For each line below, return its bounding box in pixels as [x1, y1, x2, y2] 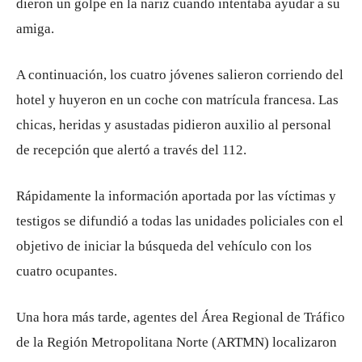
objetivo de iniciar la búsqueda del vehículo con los [16, 238, 312, 254]
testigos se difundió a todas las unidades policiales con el [16, 213, 343, 229]
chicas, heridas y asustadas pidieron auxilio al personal [16, 117, 331, 133]
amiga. [16, 21, 54, 36]
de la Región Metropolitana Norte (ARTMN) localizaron [16, 335, 337, 350]
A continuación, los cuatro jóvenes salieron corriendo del [16, 67, 343, 82]
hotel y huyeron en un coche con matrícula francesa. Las [16, 92, 339, 107]
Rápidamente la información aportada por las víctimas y [16, 188, 336, 204]
